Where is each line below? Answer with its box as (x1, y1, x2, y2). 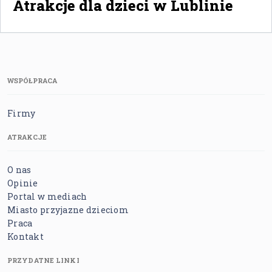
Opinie (7, 177, 38, 189)
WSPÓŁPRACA (7, 75, 58, 85)
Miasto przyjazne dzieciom (7, 203, 129, 216)
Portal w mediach (7, 190, 87, 202)
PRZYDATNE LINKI (7, 255, 80, 265)
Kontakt (7, 230, 44, 242)
